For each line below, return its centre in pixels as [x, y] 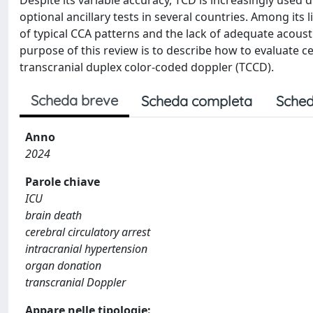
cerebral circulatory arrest [88, 232]
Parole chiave [63, 182]
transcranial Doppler [75, 282]
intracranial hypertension [86, 249]
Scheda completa [197, 101]
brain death [53, 215]
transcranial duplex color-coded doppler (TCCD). [147, 67]
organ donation [63, 265]
